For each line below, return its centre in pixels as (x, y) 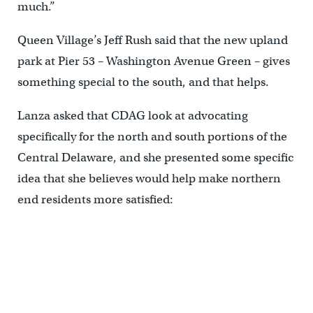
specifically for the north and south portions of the (152, 136)
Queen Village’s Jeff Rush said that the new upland (152, 40)
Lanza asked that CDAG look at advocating (132, 115)
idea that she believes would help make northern (149, 178)
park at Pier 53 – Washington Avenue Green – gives (153, 61)
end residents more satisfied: (95, 199)
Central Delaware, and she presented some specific (155, 157)
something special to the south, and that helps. (143, 82)
